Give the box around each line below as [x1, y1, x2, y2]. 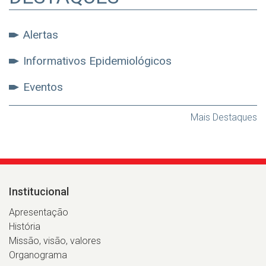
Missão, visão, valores [9, 235, 101, 247]
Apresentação [9, 207, 68, 218]
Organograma [9, 249, 67, 261]
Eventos [23, 80, 63, 94]
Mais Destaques [191, 112, 257, 123]
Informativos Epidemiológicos [23, 54, 172, 68]
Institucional [9, 185, 69, 198]
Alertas [23, 28, 58, 42]
